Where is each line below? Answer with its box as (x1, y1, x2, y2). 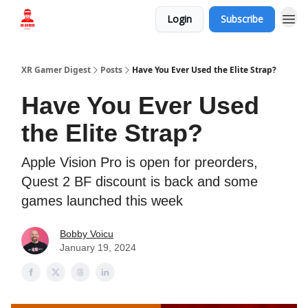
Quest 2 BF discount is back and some (21, 174, 258, 189)
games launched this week (21, 193, 183, 208)
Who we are (55, 14, 101, 26)
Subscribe (221, 12, 263, 25)
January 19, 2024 (60, 242, 136, 253)
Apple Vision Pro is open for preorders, (21, 155, 258, 170)
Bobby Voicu (60, 228, 113, 239)
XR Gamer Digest (21, 64, 91, 76)
